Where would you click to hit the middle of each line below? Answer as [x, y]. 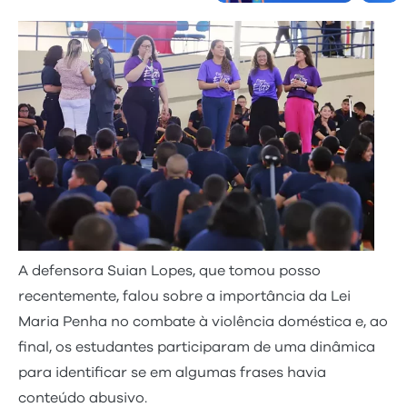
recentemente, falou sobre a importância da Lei [184, 296]
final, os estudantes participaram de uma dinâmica [197, 347]
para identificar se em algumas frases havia [172, 372]
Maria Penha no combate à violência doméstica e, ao [203, 321]
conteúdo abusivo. [83, 397]
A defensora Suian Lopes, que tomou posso [169, 270]
